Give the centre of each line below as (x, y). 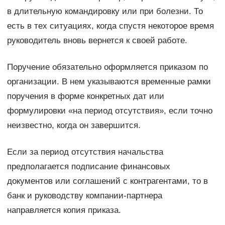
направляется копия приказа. (64, 210)
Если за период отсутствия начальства (85, 152)
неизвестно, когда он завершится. (74, 126)
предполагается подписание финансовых (88, 167)
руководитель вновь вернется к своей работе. (97, 41)
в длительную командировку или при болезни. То (105, 12)
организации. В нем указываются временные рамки (109, 82)
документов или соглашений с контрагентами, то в (107, 181)
